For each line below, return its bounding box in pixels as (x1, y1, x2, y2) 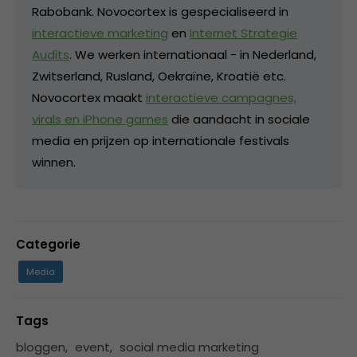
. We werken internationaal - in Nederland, (69, 45, 316, 63)
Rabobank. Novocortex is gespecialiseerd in (32, 2, 288, 20)
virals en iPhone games (32, 110, 168, 127)
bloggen (16, 338, 65, 355)
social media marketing (120, 338, 259, 355)
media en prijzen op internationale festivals (32, 131, 289, 149)
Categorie (16, 235, 80, 253)
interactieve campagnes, (146, 88, 296, 106)
